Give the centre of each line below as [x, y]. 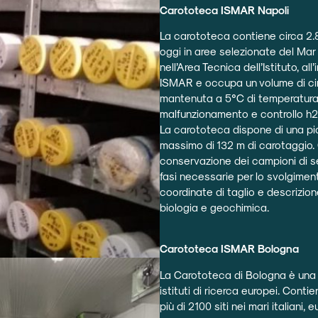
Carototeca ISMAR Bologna [230, 249]
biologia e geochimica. [215, 208]
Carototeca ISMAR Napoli [225, 10]
